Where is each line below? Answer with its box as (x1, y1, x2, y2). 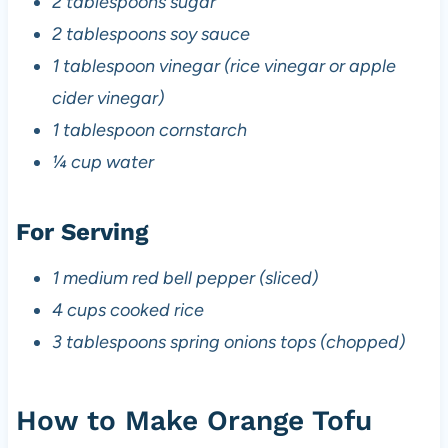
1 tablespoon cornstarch (51, 118, 247, 141)
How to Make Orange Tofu (15, 403, 372, 437)
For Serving (15, 217, 148, 246)
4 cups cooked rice (51, 298, 204, 321)
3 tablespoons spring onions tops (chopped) (51, 330, 405, 353)
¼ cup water (51, 150, 154, 173)
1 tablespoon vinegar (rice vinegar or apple (51, 54, 396, 77)
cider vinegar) (51, 86, 164, 109)
